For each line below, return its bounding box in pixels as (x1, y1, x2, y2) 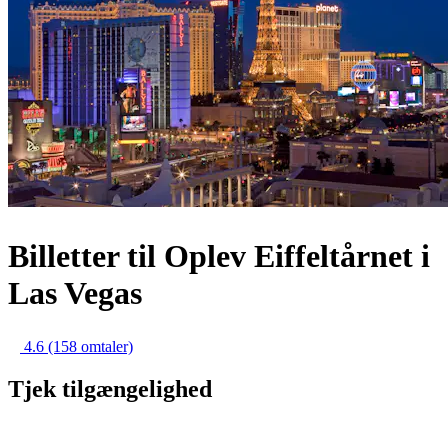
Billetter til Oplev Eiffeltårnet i (8, 237, 430, 274)
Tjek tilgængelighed (8, 376, 212, 402)
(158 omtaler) (48, 338, 133, 356)
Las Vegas (8, 274, 142, 311)
